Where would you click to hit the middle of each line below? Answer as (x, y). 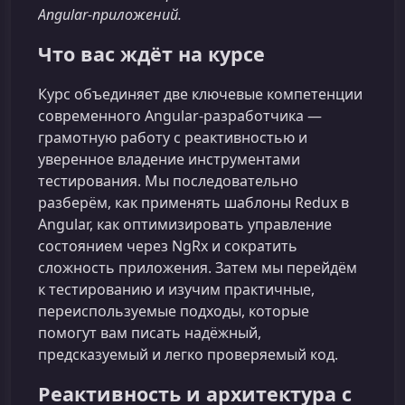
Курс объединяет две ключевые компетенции (200, 94)
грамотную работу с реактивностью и (173, 138)
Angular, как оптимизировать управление (185, 225)
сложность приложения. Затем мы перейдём (198, 268)
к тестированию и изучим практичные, (176, 290)
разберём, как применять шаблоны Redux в (193, 203)
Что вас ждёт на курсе (151, 54)
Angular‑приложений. (110, 14)
